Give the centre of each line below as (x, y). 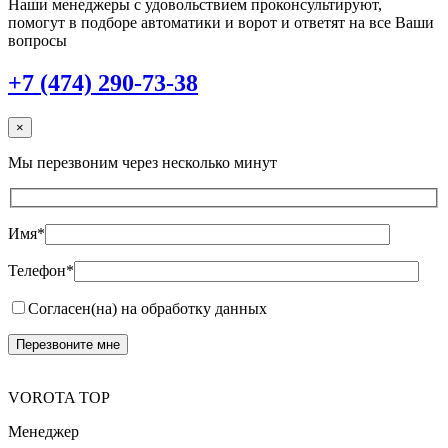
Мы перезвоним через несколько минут (142, 163)
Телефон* (41, 270)
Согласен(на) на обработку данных (147, 308)
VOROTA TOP (59, 397)
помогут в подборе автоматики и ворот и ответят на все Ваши (221, 23)
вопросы (37, 41)
